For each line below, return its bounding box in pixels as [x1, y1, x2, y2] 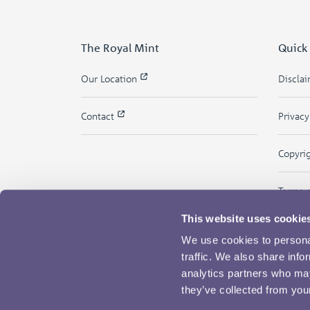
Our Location [81, 73, 140, 84]
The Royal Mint [81, 41, 159, 55]
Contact [81, 110, 117, 122]
